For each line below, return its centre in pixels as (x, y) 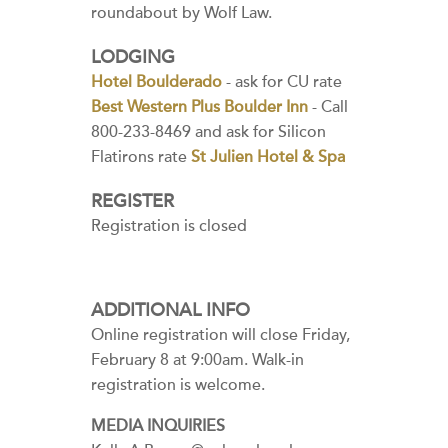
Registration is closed (169, 226)
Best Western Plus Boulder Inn (199, 107)
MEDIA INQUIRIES (158, 426)
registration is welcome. (178, 385)
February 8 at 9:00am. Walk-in (197, 360)
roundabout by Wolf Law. (181, 13)
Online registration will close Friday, (220, 335)
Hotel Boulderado (156, 82)
